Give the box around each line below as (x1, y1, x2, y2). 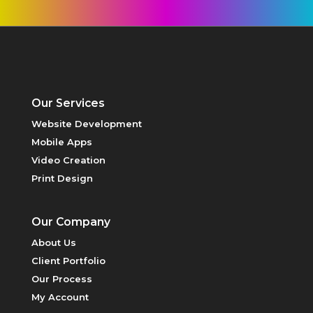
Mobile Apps (31, 136, 92, 147)
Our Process (31, 272, 92, 284)
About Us (31, 236, 76, 248)
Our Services (31, 96, 105, 110)
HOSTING (7, 138, 55, 152)
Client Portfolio (31, 254, 105, 266)
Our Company (31, 214, 110, 228)
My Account (31, 291, 89, 303)
